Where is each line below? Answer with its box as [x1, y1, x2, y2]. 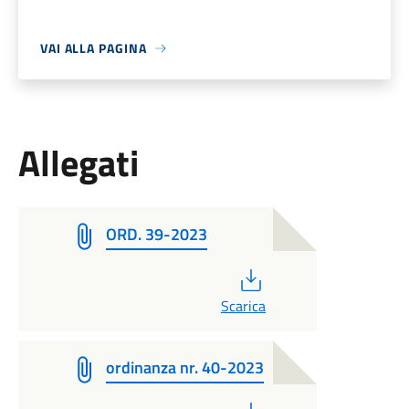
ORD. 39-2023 [105, 222, 207, 246]
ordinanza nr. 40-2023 [105, 355, 264, 380]
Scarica [220, 295, 266, 317]
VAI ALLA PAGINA [39, 38, 147, 58]
